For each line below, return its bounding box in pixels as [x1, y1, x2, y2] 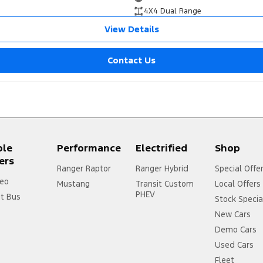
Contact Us [107, 55, 156, 66]
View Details [104, 23, 159, 35]
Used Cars [215, 240, 254, 251]
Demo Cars [215, 224, 257, 235]
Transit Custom [136, 178, 194, 190]
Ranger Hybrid [136, 163, 189, 174]
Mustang [56, 178, 90, 190]
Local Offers [215, 178, 261, 190]
